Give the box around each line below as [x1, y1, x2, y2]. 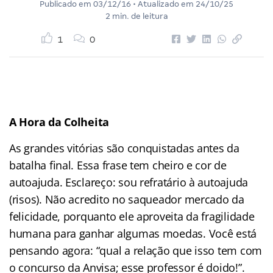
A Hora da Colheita [9, 114, 110, 129]
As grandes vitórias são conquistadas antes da [9, 140, 239, 155]
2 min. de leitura [105, 11, 168, 21]
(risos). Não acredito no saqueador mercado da [9, 191, 244, 207]
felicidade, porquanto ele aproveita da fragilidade [9, 208, 255, 224]
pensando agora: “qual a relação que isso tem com [9, 243, 263, 258]
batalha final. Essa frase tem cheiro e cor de [9, 157, 227, 172]
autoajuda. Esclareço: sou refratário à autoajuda [9, 174, 249, 190]
